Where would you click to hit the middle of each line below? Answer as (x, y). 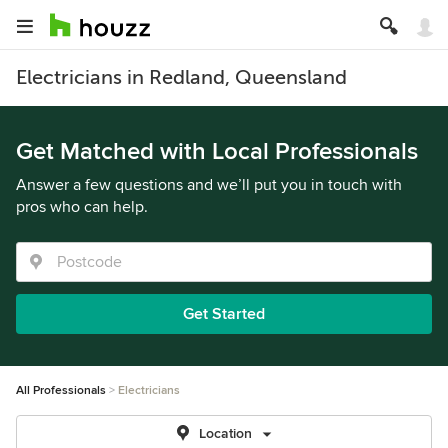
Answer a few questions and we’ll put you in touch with (209, 185)
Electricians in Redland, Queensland (181, 77)
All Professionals (61, 390)
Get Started (224, 314)
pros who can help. (82, 207)
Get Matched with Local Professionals (217, 151)
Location (225, 433)
